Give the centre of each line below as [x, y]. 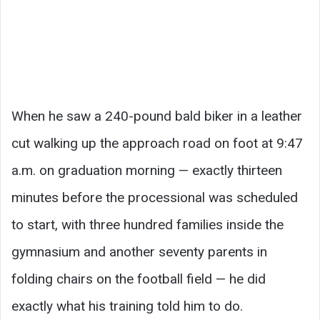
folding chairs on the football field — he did [139, 279]
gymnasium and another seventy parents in [139, 251]
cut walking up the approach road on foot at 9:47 [157, 143]
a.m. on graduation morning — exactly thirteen [147, 170]
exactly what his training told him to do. [127, 306]
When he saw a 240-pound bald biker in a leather [157, 116]
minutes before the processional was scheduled [155, 197]
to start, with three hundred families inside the [147, 224]
